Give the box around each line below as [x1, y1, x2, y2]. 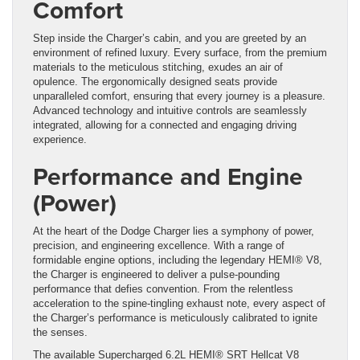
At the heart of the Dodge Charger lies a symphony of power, [33, 224, 314, 237]
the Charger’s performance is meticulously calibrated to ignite [33, 311, 317, 324]
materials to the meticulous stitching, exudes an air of [33, 60, 283, 73]
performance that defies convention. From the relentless [33, 282, 293, 295]
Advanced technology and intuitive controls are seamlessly [33, 104, 307, 117]
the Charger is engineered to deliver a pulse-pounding [33, 268, 280, 280]
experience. [33, 133, 87, 145]
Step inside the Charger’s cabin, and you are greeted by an [33, 31, 306, 44]
